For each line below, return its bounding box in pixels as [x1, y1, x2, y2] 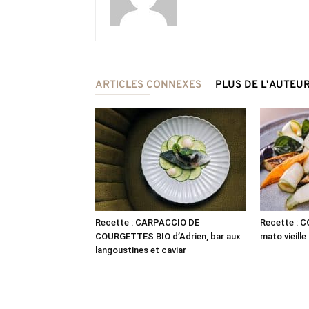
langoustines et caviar [95, 244, 186, 255]
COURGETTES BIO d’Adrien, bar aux [95, 230, 241, 241]
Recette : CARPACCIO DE [95, 217, 199, 228]
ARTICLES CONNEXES [95, 78, 201, 92]
